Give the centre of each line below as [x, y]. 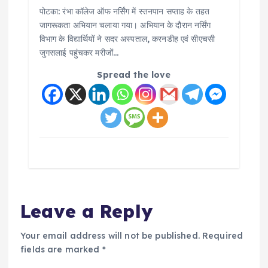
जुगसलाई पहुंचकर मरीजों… [79, 53]
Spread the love [134, 75]
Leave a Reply [86, 211]
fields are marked [61, 249]
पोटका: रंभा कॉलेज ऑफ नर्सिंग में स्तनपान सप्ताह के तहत [124, 12]
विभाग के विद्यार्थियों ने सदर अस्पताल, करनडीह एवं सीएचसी [127, 39]
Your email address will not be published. [110, 235]
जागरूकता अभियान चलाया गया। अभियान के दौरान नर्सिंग [125, 25]
